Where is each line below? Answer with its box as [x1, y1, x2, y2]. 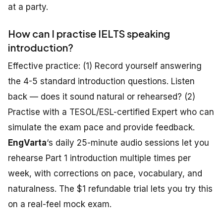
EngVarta [8, 138, 47, 148]
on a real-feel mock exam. [8, 199, 111, 210]
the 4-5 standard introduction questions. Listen [8, 76, 195, 87]
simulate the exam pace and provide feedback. [8, 122, 195, 133]
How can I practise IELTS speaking [8, 27, 170, 40]
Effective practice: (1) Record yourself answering [8, 61, 202, 71]
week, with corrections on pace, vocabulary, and [8, 168, 202, 179]
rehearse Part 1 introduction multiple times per [8, 153, 191, 164]
